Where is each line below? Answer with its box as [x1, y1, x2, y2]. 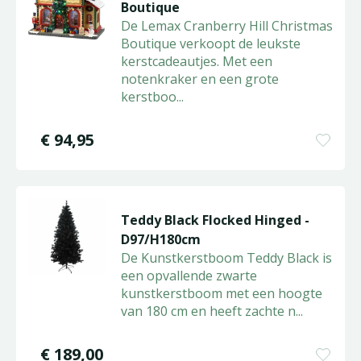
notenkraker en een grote [120, 70, 279, 88]
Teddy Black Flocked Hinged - [120, 211, 309, 229]
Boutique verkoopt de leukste [120, 35, 301, 52]
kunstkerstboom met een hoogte [120, 284, 322, 302]
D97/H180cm [120, 230, 201, 248]
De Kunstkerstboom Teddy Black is [120, 249, 332, 267]
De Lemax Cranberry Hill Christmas [120, 17, 333, 35]
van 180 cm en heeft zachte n [120, 302, 296, 320]
